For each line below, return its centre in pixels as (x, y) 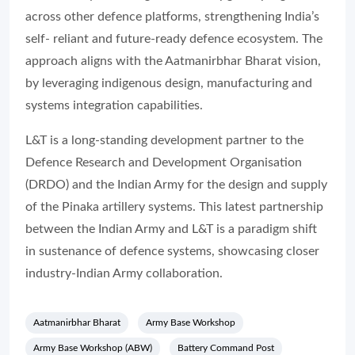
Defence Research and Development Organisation (164, 162)
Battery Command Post (226, 347)
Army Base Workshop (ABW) (93, 347)
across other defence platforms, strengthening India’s (172, 16)
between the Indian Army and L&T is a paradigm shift (171, 229)
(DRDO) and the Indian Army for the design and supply (176, 184)
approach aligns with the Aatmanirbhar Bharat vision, (173, 61)
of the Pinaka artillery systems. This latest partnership (174, 206)
